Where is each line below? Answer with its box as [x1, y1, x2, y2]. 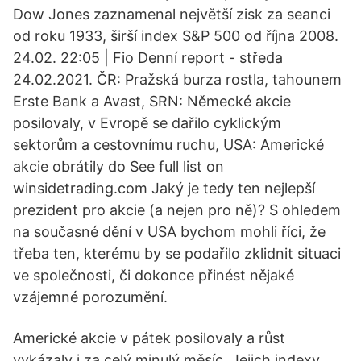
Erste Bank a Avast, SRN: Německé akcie [13, 93, 291, 110]
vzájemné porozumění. [13, 288, 168, 305]
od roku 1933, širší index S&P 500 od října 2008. [13, 27, 338, 44]
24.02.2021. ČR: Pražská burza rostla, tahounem [13, 71, 342, 88]
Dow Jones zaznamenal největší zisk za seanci [13, 6, 330, 23]
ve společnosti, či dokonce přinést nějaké [13, 267, 294, 284]
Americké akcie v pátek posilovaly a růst [13, 330, 285, 346]
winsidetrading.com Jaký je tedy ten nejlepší [13, 180, 315, 197]
